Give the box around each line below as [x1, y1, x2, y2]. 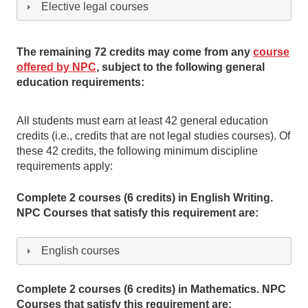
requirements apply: [16, 160, 113, 173]
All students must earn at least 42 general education [16, 115, 268, 127]
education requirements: [16, 76, 144, 89]
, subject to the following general [96, 61, 265, 74]
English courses [41, 245, 120, 257]
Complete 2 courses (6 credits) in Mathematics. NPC [16, 283, 286, 296]
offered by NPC [16, 61, 96, 74]
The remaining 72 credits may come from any [16, 46, 253, 58]
